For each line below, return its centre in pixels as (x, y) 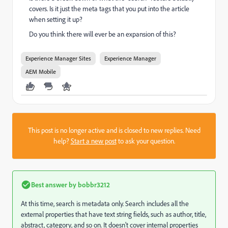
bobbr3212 (93, 184)
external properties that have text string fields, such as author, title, (113, 214)
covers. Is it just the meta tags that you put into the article (109, 9)
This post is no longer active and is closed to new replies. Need (114, 130)
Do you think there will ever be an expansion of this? (103, 34)
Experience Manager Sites (58, 58)
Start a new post (93, 141)
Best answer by (54, 184)
